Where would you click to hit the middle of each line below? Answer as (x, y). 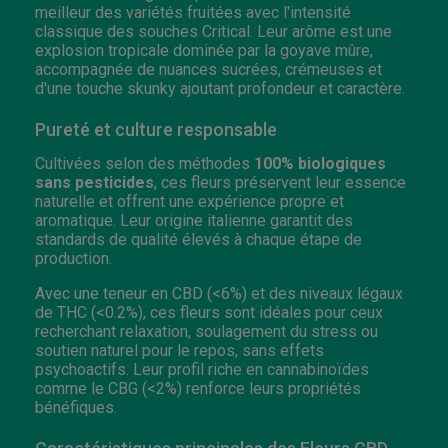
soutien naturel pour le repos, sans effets (179, 350)
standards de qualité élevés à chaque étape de (198, 239)
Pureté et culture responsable (156, 129)
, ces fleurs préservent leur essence (280, 182)
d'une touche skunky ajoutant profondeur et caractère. (220, 88)
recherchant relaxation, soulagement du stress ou (206, 331)
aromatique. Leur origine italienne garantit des (194, 220)
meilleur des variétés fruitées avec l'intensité (193, 12)
